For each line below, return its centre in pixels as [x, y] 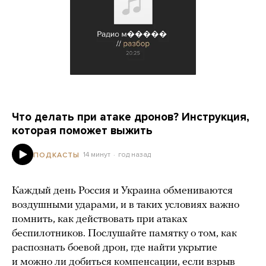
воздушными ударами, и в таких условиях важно [126, 205]
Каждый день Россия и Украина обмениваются [122, 191]
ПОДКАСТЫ [56, 155]
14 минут [97, 154]
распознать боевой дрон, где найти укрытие [115, 248]
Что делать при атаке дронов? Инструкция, [131, 117]
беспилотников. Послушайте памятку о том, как [124, 234]
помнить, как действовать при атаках [100, 219]
